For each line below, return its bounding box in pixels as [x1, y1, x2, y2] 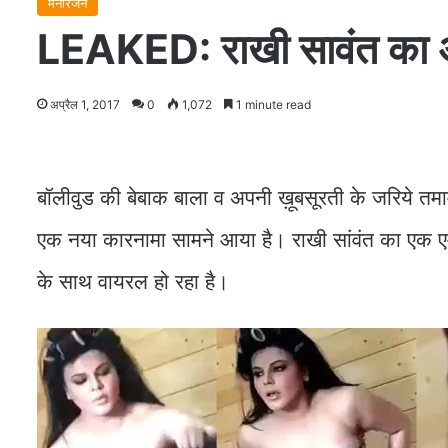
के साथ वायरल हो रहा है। [37, 269, 229, 294]
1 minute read [233, 97, 311, 112]
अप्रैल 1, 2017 [50, 97, 120, 112]
